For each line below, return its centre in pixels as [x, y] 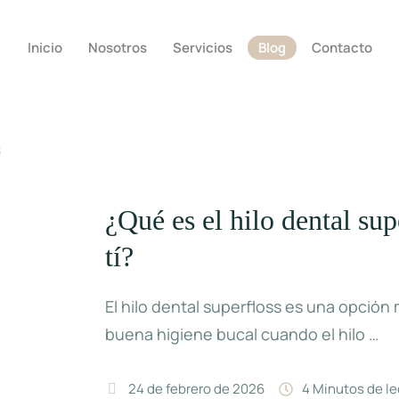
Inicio [45, 48]
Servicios [202, 48]
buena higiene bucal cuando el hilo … [242, 334]
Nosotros [117, 48]
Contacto [342, 48]
